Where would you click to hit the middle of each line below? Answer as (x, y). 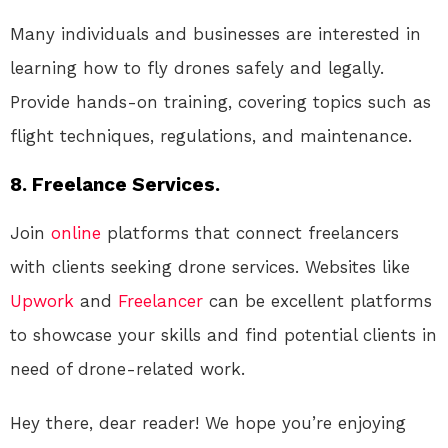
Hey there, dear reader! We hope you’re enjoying (208, 423)
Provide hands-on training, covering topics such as (220, 102)
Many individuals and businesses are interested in (215, 34)
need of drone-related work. (127, 369)
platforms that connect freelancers (250, 233)
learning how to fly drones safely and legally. (197, 68)
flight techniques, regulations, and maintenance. (211, 136)
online (76, 233)
